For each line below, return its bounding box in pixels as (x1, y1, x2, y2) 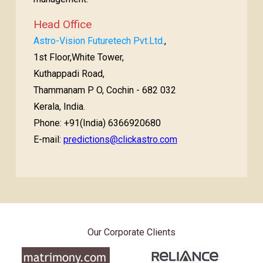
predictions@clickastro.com (63, 134, 177, 145)
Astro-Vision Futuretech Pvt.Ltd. (33, 35, 164, 46)
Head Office (33, 18, 92, 31)
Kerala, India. (33, 101, 85, 112)
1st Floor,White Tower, (33, 52, 124, 63)
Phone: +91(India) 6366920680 (33, 117, 161, 129)
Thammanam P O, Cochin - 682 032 (33, 85, 176, 96)
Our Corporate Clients (87, 227, 176, 238)
